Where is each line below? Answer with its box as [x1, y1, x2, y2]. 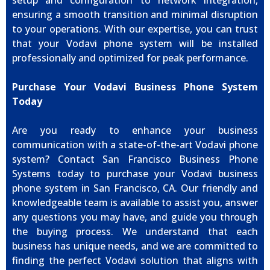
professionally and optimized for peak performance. [12, 51, 248, 65]
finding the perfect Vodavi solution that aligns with [12, 254, 258, 268]
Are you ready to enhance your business [12, 124, 258, 137]
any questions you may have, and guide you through [12, 210, 258, 224]
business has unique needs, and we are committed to [12, 239, 258, 253]
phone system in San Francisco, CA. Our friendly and [12, 181, 258, 195]
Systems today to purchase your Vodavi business [12, 167, 258, 181]
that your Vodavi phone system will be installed [12, 37, 258, 51]
